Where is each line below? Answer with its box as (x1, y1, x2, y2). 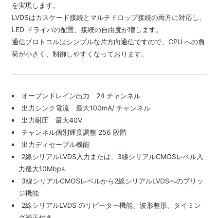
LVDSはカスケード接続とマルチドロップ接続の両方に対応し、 (11, 13, 206, 21)
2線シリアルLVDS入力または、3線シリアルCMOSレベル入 (21, 152, 203, 161)
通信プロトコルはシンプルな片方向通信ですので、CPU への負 (11, 37, 205, 46)
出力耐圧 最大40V (21, 115, 82, 124)
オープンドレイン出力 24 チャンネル (21, 91, 141, 100)
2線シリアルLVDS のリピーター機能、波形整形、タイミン (21, 200, 201, 209)
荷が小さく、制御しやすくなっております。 (11, 49, 148, 58)
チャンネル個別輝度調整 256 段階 (21, 127, 127, 136)
